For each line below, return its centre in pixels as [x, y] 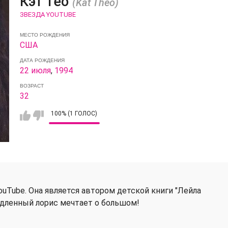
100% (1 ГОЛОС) [74, 113]
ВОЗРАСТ [32, 85]
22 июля [35, 70]
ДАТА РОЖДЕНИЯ [42, 60]
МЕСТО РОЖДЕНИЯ [45, 35]
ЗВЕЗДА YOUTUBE [48, 14]
